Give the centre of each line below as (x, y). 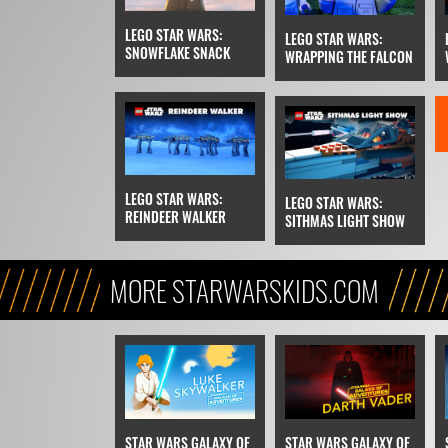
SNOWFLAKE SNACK (177, 52)
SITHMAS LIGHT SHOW (344, 221)
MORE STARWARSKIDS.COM (244, 291)
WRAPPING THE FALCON (348, 57)
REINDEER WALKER (175, 216)
